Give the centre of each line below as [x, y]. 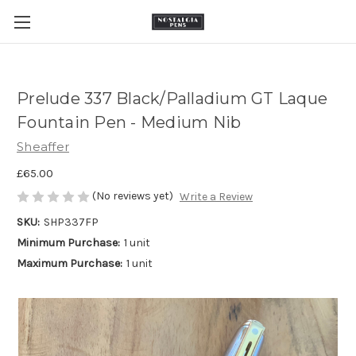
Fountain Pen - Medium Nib [129, 123]
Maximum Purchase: [70, 264]
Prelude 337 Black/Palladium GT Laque [172, 99]
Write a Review [216, 197]
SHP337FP [71, 222]
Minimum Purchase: [68, 243]
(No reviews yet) [133, 195]
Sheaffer [43, 147]
